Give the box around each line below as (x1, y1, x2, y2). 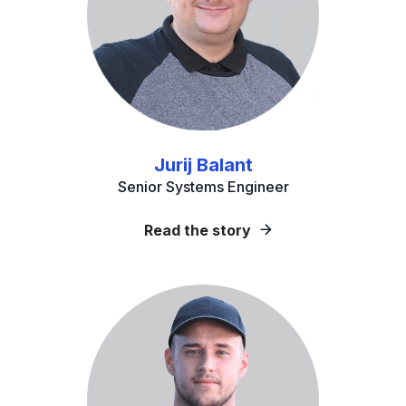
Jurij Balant (153, 154, 253, 176)
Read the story (143, 221, 251, 239)
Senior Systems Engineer (117, 178, 289, 196)
